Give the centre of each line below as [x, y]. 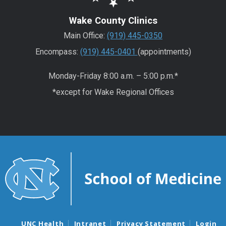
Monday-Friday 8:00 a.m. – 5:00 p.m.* [113, 76]
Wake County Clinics [113, 21]
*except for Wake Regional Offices [113, 92]
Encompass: [58, 52]
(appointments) [164, 52]
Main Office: [85, 36]
